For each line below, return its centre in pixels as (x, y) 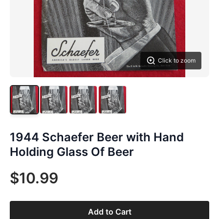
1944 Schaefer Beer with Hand (97, 137)
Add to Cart (109, 212)
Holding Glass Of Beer (72, 152)
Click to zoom (177, 60)
